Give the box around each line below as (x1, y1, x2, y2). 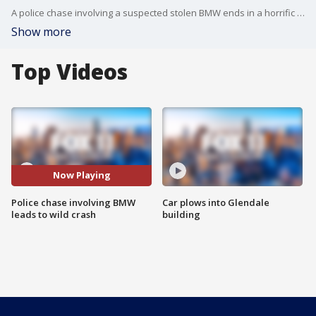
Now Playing (52, 169, 111, 182)
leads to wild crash (11, 207, 96, 221)
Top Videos (11, 57, 128, 86)
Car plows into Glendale (162, 195, 269, 209)
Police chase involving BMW (11, 195, 135, 209)
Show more (11, 24, 71, 39)
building (162, 207, 200, 221)
